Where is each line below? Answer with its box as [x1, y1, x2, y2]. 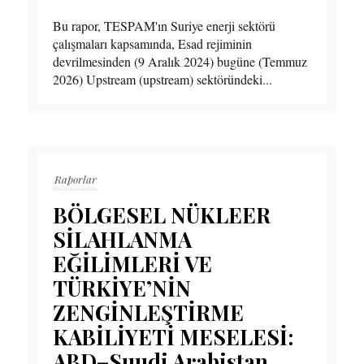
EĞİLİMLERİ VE [53, 249, 212, 279]
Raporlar [54, 172, 97, 187]
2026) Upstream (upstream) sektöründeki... [53, 71, 272, 89]
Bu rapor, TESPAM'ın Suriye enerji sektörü [53, 17, 275, 35]
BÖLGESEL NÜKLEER [53, 201, 271, 230]
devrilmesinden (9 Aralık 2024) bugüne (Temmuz [53, 53, 307, 71]
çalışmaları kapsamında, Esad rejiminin [53, 35, 252, 53]
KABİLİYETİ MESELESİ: [53, 323, 293, 352]
